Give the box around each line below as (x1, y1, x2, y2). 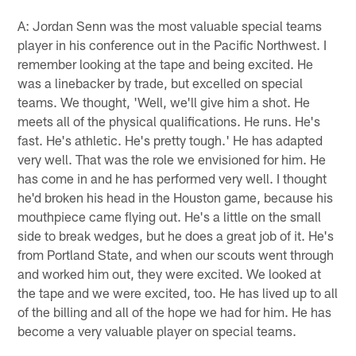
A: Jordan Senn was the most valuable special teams (17, 17, 323, 33)
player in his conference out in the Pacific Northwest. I (17, 36, 327, 52)
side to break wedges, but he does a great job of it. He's (17, 226, 335, 243)
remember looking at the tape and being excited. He (17, 55, 314, 72)
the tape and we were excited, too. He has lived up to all (17, 284, 339, 300)
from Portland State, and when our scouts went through (17, 246, 335, 262)
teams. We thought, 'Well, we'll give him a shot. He (17, 93, 311, 110)
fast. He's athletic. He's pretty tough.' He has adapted (17, 131, 323, 148)
